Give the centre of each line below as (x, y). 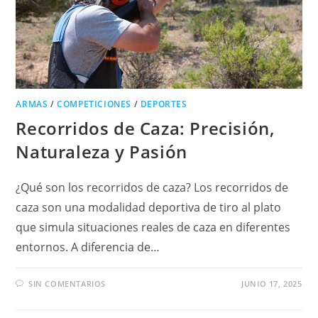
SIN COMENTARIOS (67, 283)
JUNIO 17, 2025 (272, 283)
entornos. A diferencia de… (88, 247)
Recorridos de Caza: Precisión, (145, 128)
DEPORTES (164, 104)
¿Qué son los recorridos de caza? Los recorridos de (152, 187)
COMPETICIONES (94, 104)
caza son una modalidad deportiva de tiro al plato (149, 207)
